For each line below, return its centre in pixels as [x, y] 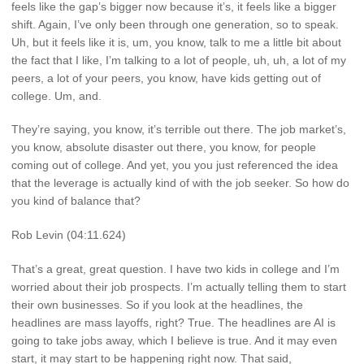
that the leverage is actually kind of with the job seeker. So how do [180, 183]
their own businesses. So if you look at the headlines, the [157, 305]
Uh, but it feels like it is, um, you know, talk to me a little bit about [176, 42]
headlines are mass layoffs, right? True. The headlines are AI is [173, 323]
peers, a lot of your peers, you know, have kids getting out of [166, 78]
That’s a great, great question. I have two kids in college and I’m [175, 269]
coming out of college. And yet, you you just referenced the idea [175, 165]
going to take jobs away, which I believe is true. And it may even [174, 341]
